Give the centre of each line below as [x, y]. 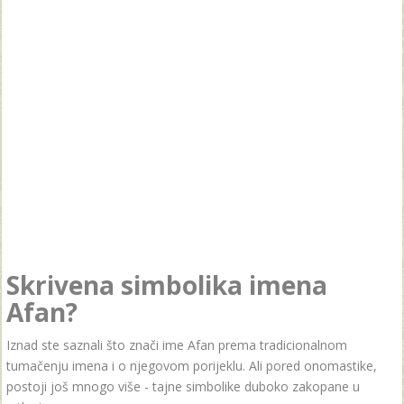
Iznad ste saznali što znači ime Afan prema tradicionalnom [177, 345]
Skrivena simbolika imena [167, 285]
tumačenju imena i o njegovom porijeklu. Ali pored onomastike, [192, 366]
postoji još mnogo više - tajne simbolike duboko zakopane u [183, 386]
